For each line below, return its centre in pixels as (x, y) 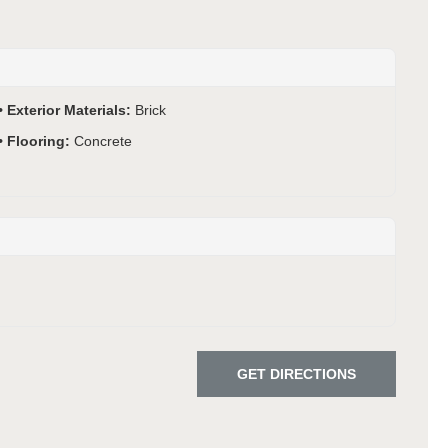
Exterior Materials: (71, 109)
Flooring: (41, 140)
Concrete (103, 140)
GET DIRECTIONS (296, 373)
